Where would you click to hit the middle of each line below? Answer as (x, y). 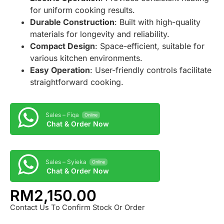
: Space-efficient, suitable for (150, 46)
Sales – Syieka (66, 162)
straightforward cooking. (77, 82)
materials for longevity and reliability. (100, 34)
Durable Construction (72, 22)
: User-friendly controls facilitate (151, 70)
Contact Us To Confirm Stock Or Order (77, 207)
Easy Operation (60, 70)
